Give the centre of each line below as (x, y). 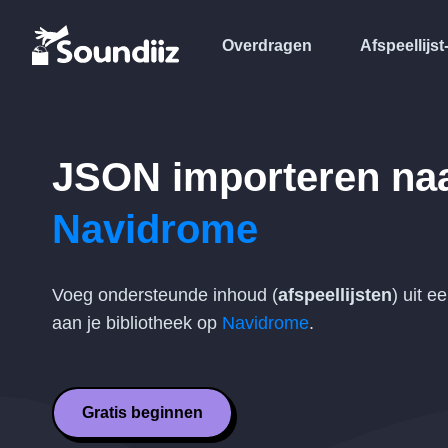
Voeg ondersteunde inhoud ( (165, 295)
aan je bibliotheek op (137, 323)
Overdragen (267, 45)
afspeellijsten (335, 295)
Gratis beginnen (142, 412)
